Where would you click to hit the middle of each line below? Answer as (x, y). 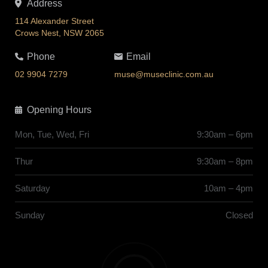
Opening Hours (59, 109)
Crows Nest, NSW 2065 (60, 33)
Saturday (33, 188)
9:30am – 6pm (225, 134)
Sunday (30, 215)
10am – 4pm (229, 188)
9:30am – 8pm (225, 161)
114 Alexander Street (54, 21)
